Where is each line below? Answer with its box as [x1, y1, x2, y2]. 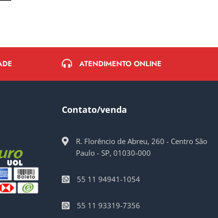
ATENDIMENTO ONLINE [79, 58, 162, 69]
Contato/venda [62, 103, 127, 115]
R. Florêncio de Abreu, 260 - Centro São [76, 136, 207, 146]
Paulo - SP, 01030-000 [76, 147, 151, 158]
